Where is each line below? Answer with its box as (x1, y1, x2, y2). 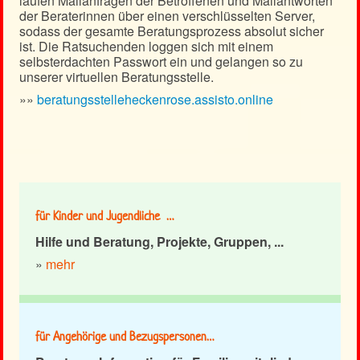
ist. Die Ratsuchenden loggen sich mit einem (19, 37, 273, 56)
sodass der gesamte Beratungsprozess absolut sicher (19, 22, 324, 41)
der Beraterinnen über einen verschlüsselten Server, (19, 6, 315, 26)
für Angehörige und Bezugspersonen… (35, 328, 215, 346)
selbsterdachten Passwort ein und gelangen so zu (19, 52, 303, 72)
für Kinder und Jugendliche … (35, 207, 174, 225)
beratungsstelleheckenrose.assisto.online (37, 90, 273, 109)
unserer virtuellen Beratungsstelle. (19, 67, 214, 87)
